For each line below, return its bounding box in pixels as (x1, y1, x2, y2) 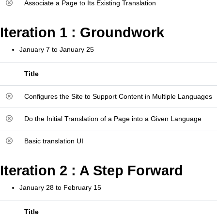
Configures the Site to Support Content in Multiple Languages (24, 93, 212, 100)
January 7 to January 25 (19, 46, 94, 53)
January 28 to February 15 (19, 184, 101, 191)
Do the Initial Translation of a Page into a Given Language (24, 115, 201, 123)
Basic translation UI (24, 137, 83, 145)
